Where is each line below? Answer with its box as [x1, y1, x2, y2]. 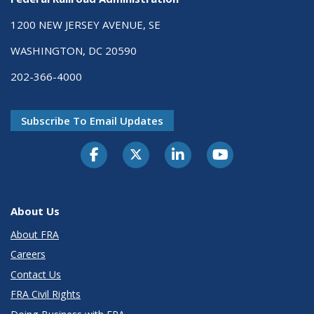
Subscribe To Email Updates [21, 113, 163, 128]
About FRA [11, 227, 59, 241]
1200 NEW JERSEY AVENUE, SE [11, 17, 161, 32]
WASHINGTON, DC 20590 [11, 43, 137, 57]
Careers [11, 247, 46, 261]
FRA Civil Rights [11, 287, 81, 301]
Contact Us [11, 267, 61, 281]
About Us [11, 203, 60, 218]
